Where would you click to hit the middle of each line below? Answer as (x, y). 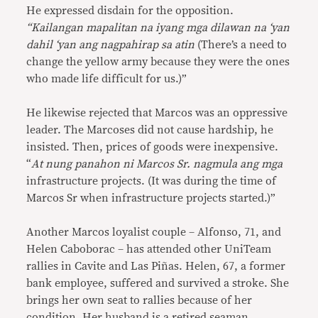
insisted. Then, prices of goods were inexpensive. (153, 147)
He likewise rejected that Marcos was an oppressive (157, 113)
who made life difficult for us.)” (107, 79)
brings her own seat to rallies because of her (139, 300)
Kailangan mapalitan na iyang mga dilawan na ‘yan (161, 28)
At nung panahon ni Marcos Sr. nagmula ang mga (157, 164)
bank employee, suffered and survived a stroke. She (158, 283)
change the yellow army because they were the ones (158, 62)
